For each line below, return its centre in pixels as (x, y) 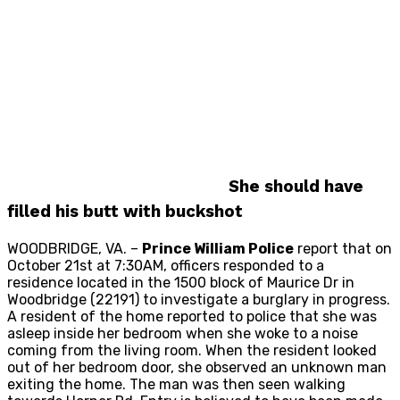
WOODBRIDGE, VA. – (75, 249)
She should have (296, 187)
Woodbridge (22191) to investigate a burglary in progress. (199, 300)
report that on (343, 249)
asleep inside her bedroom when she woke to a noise (183, 334)
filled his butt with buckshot (125, 212)
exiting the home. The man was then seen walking (176, 385)
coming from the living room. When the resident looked (192, 351)
